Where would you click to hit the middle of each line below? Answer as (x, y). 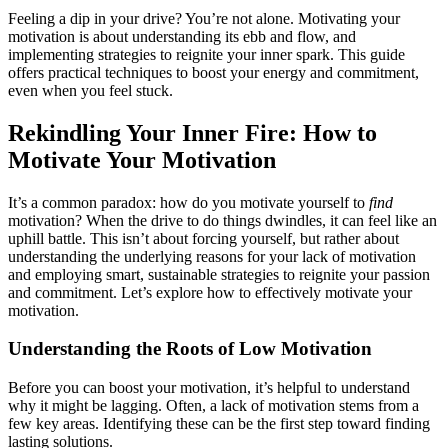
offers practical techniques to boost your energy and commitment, (213, 72)
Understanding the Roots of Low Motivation (190, 349)
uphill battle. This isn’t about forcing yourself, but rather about (203, 238)
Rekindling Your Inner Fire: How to (192, 132)
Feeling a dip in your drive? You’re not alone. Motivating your (204, 18)
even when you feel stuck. (90, 90)
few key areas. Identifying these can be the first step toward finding (219, 424)
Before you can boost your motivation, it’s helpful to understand (209, 388)
